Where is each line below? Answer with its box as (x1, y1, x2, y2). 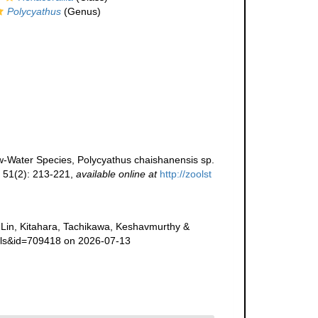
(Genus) (60, 6, 101, 18)
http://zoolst (159, 168, 212, 180)
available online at (75, 168, 157, 180)
